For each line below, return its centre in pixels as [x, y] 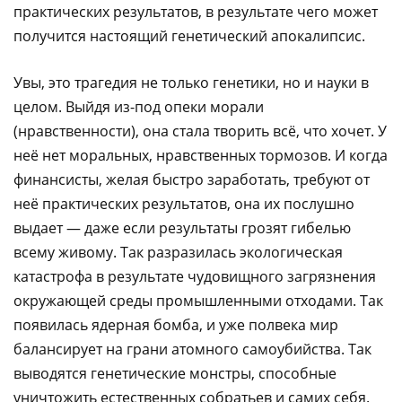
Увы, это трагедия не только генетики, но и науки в [191, 83]
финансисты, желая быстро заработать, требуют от [192, 180]
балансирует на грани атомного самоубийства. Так [192, 350]
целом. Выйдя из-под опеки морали [139, 107]
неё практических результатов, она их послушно [184, 204]
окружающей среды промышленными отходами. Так [198, 301]
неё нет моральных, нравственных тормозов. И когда [201, 156]
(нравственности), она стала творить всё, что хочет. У [200, 131]
